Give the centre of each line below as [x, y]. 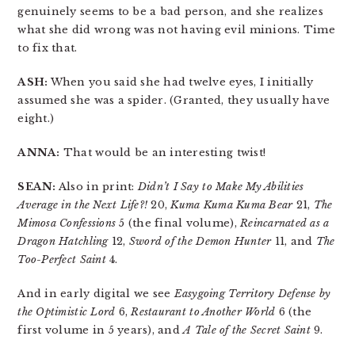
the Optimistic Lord [67, 312]
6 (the [294, 312]
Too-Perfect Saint [62, 260]
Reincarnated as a [285, 223]
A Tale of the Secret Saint [247, 330]
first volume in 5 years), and [101, 330]
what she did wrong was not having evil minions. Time [176, 30]
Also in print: [97, 187]
